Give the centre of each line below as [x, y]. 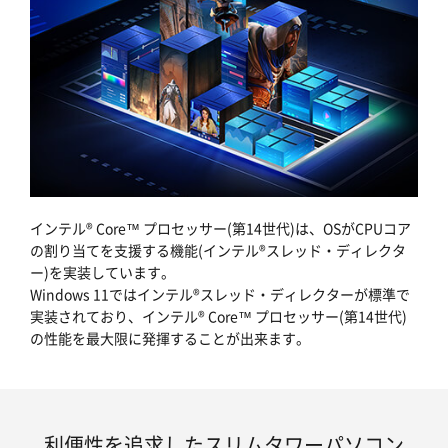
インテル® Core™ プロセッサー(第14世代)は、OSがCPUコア [220, 228]
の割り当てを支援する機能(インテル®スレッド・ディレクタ [218, 250]
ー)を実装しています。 [102, 272]
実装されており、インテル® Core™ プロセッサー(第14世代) [218, 316]
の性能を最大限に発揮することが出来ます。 [170, 338]
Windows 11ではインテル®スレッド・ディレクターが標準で [220, 294]
